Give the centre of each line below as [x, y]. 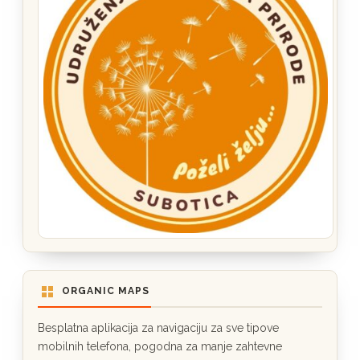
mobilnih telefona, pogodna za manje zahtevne [160, 346]
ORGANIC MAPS [105, 291]
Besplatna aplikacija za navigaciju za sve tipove [158, 327]
